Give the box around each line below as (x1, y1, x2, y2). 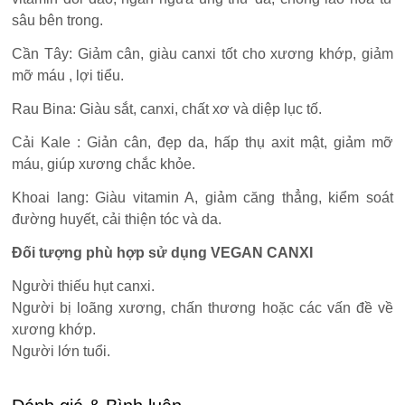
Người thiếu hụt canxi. (12, 278, 155, 294)
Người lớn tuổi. (12, 343, 111, 359)
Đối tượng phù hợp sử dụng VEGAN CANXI (12, 244, 314, 260)
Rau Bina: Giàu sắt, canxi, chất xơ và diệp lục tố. (12, 100, 323, 117)
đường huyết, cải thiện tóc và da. (12, 211, 222, 227)
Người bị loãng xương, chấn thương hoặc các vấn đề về (12, 299, 393, 316)
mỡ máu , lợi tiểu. (12, 67, 125, 83)
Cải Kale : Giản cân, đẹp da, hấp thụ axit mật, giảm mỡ (12, 134, 393, 150)
